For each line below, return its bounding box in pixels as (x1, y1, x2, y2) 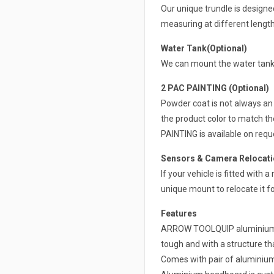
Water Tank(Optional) (160, 43, 247, 53)
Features (160, 209, 197, 218)
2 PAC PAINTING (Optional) (160, 83, 269, 93)
